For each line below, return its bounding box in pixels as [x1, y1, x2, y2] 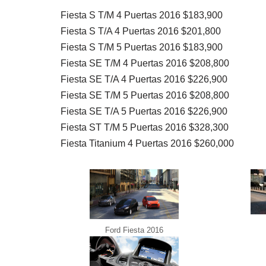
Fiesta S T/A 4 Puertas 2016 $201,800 [61, 26, 221, 36]
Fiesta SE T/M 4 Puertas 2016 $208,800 [61, 58, 229, 68]
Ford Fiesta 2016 [104, 226, 163, 235]
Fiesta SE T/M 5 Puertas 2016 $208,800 [61, 90, 229, 100]
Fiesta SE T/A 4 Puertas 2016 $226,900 [61, 74, 227, 84]
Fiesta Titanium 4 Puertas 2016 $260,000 [61, 138, 234, 148]
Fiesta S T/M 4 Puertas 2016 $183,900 [61, 9, 223, 20]
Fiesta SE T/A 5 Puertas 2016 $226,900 [61, 106, 227, 116]
